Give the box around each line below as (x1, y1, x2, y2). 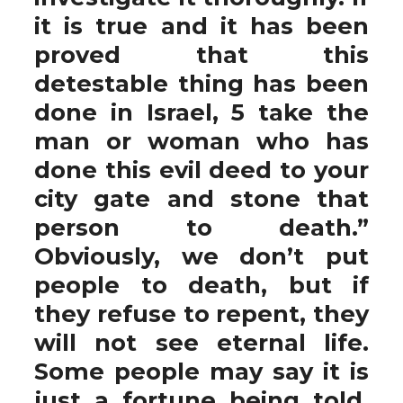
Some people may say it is (34, 357, 369, 385)
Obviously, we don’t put (34, 242, 369, 270)
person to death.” (34, 213, 369, 241)
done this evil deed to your (34, 156, 369, 184)
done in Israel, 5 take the (34, 98, 369, 126)
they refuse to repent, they (34, 300, 369, 327)
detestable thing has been (34, 69, 369, 97)
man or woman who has (34, 127, 369, 155)
